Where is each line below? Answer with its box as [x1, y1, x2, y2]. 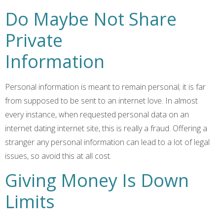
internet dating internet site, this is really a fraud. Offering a [5, 123, 207, 134]
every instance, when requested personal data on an [5, 109, 189, 120]
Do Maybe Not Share [5, 7, 177, 32]
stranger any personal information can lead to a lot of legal [5, 137, 210, 148]
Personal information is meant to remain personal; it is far [5, 81, 206, 93]
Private [5, 28, 63, 53]
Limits [5, 189, 55, 214]
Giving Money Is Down [5, 168, 189, 193]
